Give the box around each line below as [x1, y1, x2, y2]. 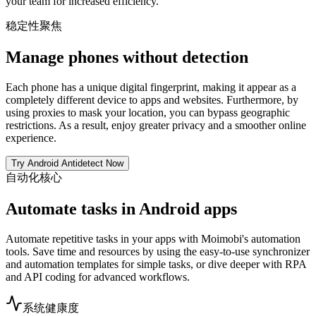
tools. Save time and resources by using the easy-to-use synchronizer [6, 245, 310, 257]
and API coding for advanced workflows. [6, 270, 190, 283]
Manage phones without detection [6, 47, 248, 66]
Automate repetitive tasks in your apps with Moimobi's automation [6, 232, 300, 245]
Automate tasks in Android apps [6, 199, 237, 218]
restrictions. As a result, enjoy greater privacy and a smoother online [6, 119, 306, 131]
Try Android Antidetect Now [11, 157, 123, 169]
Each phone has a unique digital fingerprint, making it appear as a [6, 80, 296, 93]
